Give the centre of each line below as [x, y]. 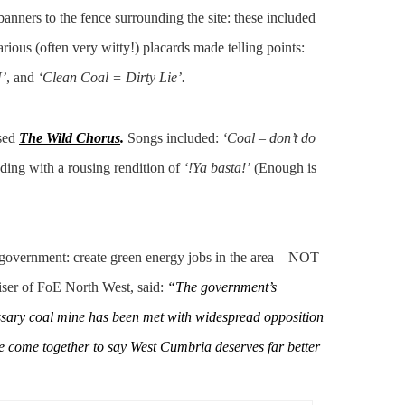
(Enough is [283, 167]
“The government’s [222, 287]
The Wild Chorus [70, 137]
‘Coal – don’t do [269, 137]
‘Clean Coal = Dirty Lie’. [112, 78]
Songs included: [175, 137]
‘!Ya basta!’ [217, 167]
